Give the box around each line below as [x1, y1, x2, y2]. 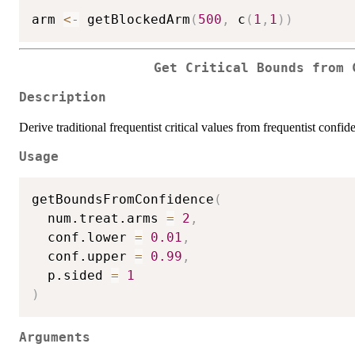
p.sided [32, 268, 111, 284]
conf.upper [32, 249, 135, 265]
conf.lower [32, 230, 135, 246]
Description [19, 90, 106, 105]
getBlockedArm [79, 12, 190, 28]
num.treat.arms [32, 211, 166, 227]
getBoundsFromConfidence [32, 192, 214, 208]
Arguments [19, 330, 90, 345]
